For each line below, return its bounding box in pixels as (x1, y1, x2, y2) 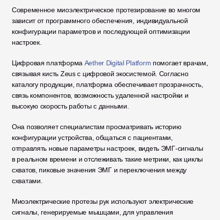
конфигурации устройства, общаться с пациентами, (12, 134, 173, 141)
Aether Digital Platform (84, 59, 151, 67)
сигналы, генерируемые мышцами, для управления (12, 208, 173, 216)
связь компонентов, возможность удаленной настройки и (12, 91, 189, 99)
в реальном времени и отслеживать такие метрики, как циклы (12, 155, 203, 163)
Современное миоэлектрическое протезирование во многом (12, 6, 201, 14)
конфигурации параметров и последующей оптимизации (12, 27, 190, 35)
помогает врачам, (151, 59, 208, 67)
